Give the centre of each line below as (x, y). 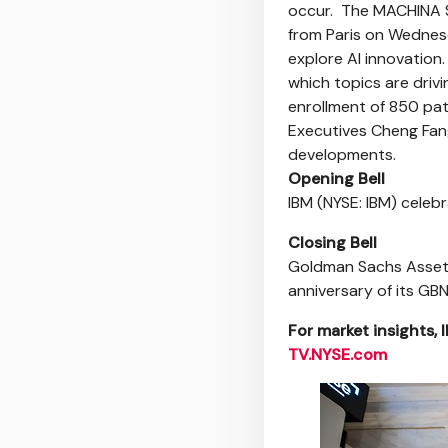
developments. (342, 154)
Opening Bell (336, 178)
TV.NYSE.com (337, 354)
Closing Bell (332, 242)
